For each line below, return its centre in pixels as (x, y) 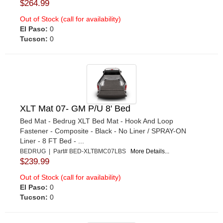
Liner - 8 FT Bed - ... (52, 141)
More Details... (150, 151)
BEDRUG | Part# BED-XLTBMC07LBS (75, 151)
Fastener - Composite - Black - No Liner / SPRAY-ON (103, 131)
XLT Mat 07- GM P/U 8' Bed (75, 108)
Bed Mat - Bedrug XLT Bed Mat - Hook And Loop (97, 121)
